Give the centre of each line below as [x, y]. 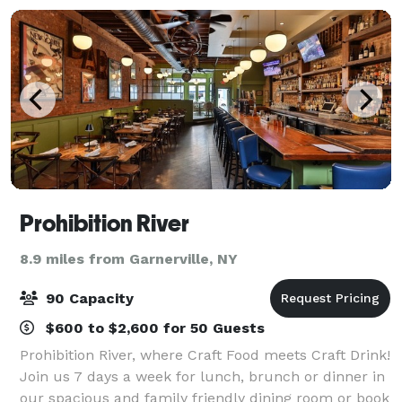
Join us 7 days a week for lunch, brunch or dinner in [202, 376]
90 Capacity [87, 298]
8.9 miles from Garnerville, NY [129, 258]
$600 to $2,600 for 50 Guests [153, 328]
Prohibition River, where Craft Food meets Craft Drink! [205, 354]
